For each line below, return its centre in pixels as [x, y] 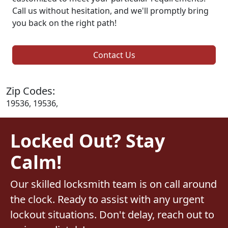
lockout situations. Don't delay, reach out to [112, 214]
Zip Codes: [31, 91]
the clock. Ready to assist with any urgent [107, 199]
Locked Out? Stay [88, 140]
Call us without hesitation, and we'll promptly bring [110, 10]
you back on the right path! [64, 23]
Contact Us [114, 55]
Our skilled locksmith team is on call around [113, 184]
